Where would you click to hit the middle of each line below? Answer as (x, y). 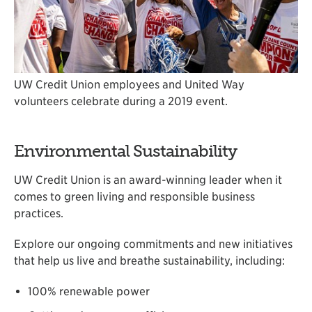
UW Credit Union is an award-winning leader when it (148, 180)
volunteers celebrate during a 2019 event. (121, 101)
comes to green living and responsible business (134, 197)
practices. (39, 214)
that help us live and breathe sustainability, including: (149, 261)
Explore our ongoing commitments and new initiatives (153, 244)
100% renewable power (89, 292)
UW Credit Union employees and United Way (129, 84)
